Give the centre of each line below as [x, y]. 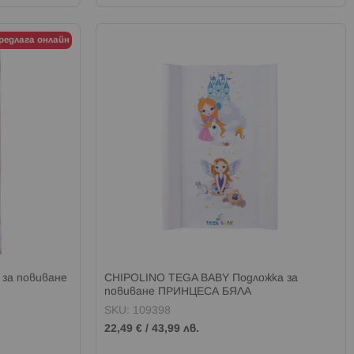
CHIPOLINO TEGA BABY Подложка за [201, 278]
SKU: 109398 [138, 311]
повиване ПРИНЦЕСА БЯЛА [178, 292]
